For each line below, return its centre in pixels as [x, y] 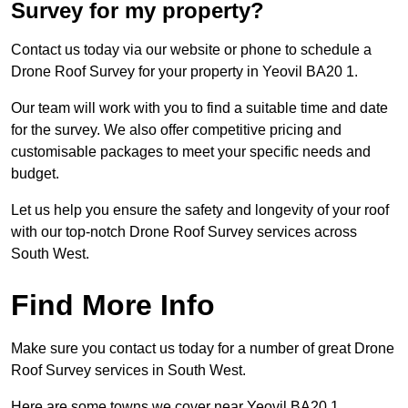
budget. [35, 174]
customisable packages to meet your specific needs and [191, 152]
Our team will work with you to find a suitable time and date [199, 108]
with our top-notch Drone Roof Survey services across [184, 232]
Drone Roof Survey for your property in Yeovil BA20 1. [184, 72]
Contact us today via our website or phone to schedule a [191, 50]
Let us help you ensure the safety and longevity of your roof [200, 210]
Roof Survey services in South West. [128, 371]
